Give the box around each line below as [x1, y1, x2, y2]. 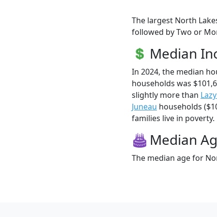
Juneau [132, 101, 157, 112]
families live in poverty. [132, 112, 215, 124]
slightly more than [132, 89, 201, 100]
